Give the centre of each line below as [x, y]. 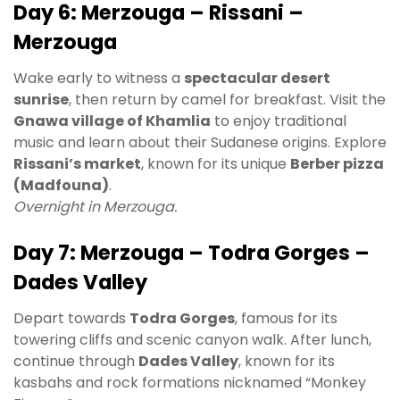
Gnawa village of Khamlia [112, 121]
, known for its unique [216, 164]
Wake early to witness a [99, 79]
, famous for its [286, 318]
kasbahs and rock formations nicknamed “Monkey [190, 382]
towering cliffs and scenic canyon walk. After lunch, [192, 339]
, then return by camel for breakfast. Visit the [227, 100]
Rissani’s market [77, 164]
